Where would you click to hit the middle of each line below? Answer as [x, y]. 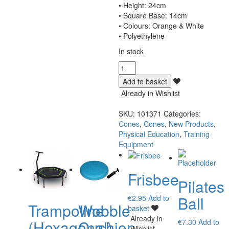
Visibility [133, 86]
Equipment [136, 144]
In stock [131, 51]
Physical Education [149, 134]
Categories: [182, 113]
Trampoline [66, 211]
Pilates [201, 186]
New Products [191, 124]
